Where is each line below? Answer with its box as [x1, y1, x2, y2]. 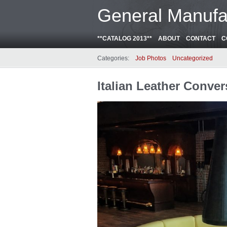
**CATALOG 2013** [97, 35, 152, 42]
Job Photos [135, 55, 166, 62]
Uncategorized [172, 55, 213, 62]
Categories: [97, 55, 129, 62]
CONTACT [186, 35, 215, 42]
